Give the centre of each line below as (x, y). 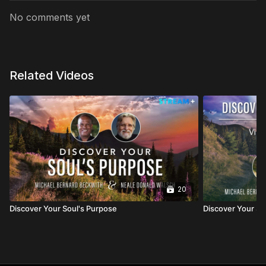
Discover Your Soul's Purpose (63, 209)
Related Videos (52, 75)
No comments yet (50, 17)
